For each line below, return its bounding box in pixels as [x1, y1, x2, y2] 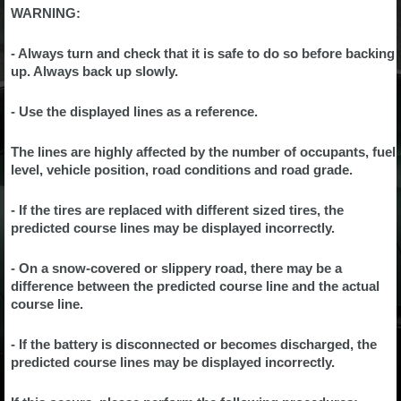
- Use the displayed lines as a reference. [11, 104, 258, 119]
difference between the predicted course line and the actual [11, 278, 380, 294]
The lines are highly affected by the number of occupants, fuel [11, 144, 396, 159]
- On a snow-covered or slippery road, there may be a [11, 260, 342, 276]
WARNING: [11, 5, 81, 21]
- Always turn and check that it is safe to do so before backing [11, 46, 395, 61]
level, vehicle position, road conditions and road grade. [11, 162, 353, 177]
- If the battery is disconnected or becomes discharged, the [11, 337, 377, 352]
